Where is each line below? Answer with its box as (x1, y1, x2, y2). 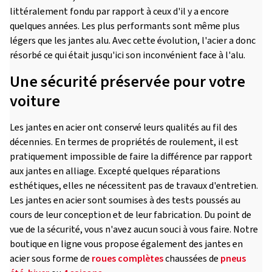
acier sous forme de (10, 252, 92, 265)
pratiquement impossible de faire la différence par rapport (10, 150, 253, 163)
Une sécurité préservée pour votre (10, 70, 245, 93)
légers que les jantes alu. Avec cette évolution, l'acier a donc (10, 34, 256, 47)
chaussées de (163, 252, 220, 265)
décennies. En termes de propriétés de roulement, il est (10, 135, 239, 149)
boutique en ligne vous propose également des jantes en (10, 237, 243, 251)
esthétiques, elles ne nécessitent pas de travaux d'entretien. (10, 179, 258, 192)
